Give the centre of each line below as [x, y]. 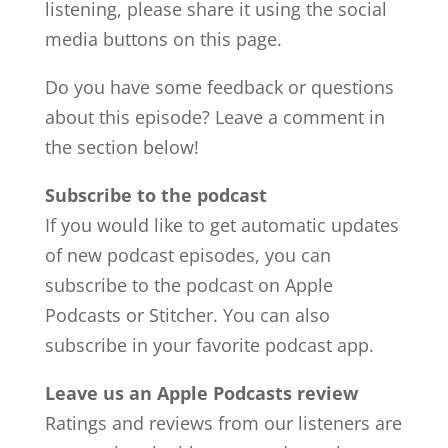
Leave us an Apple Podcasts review [201, 393]
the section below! [121, 147]
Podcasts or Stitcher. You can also [187, 315]
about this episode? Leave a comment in [214, 117]
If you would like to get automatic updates [221, 225]
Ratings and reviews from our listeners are [223, 423]
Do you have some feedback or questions [219, 87]
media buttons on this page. [163, 39]
